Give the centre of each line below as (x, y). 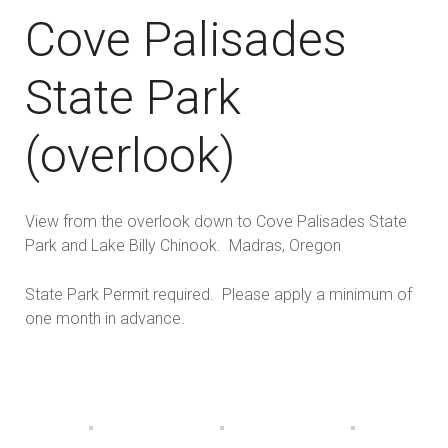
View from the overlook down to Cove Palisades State (216, 222)
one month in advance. (105, 319)
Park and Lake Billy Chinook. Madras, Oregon (183, 246)
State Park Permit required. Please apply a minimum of (218, 295)
